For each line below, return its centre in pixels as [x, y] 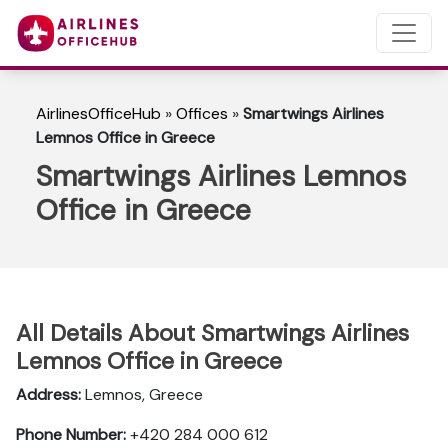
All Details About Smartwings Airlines [212, 333]
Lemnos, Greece [142, 394]
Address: [48, 394]
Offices [202, 113]
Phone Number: [71, 434]
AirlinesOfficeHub [98, 113]
